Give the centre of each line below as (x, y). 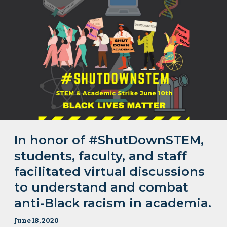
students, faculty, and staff (101, 156)
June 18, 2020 (37, 221)
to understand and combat (102, 187)
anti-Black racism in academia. (113, 203)
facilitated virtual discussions (110, 172)
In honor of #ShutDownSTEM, (109, 140)
